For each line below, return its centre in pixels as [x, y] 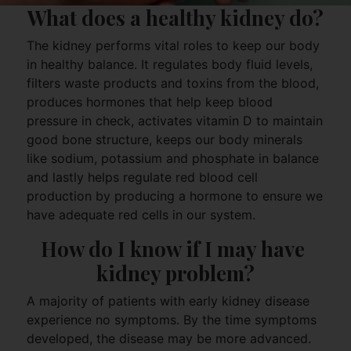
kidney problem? [175, 273]
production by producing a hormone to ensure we [174, 196]
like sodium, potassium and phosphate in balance [172, 159]
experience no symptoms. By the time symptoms [171, 320]
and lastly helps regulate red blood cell [142, 177]
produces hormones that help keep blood [149, 102]
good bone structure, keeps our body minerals [164, 140]
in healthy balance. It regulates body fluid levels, [169, 65]
